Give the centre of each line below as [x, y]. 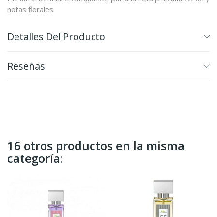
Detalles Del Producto [56, 36]
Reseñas [26, 66]
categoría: [35, 158]
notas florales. [31, 9]
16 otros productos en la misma [96, 145]
